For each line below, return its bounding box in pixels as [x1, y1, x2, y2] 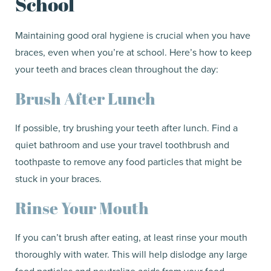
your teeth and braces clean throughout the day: [15, 62, 218, 76]
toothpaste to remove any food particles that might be [15, 154, 242, 168]
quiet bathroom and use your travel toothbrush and [15, 137, 229, 151]
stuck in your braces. [15, 171, 102, 185]
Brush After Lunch [15, 87, 155, 109]
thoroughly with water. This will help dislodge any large [15, 247, 247, 261]
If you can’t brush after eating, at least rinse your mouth [15, 230, 247, 244]
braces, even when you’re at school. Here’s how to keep [15, 45, 252, 59]
